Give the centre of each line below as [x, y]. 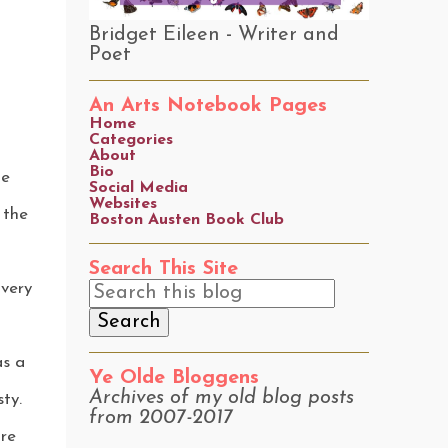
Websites [122, 204]
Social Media [138, 188]
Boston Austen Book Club [186, 220]
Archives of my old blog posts [221, 398]
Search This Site [163, 269]
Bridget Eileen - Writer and [213, 35]
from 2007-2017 [160, 418]
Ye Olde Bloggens [173, 378]
